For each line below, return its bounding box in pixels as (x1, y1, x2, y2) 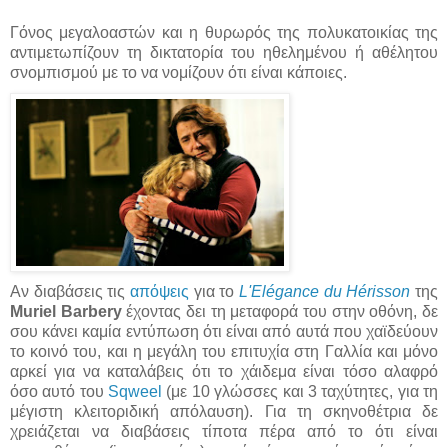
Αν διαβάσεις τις (10, 282, 130, 300)
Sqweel (108, 382, 163, 400)
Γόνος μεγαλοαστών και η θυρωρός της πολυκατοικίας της (10, 23, 438, 41)
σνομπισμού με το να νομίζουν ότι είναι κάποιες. (10, 63, 347, 81)
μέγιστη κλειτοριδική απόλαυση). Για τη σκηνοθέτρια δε (10, 402, 438, 420)
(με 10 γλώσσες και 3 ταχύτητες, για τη (162, 382, 439, 400)
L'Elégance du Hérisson (239, 282, 411, 300)
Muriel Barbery (10, 302, 122, 320)
